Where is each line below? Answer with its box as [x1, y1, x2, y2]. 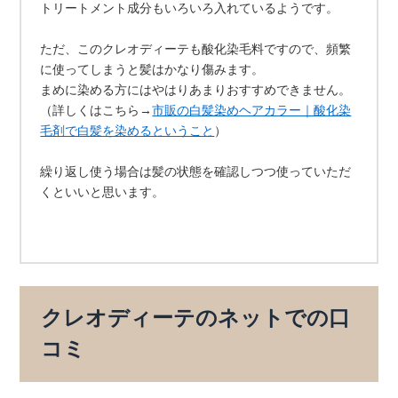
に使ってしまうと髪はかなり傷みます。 [40, 62, 265, 77]
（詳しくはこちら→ [40, 103, 153, 118]
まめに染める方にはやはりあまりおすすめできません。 [40, 83, 352, 98]
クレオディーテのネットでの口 [41, 306, 351, 330]
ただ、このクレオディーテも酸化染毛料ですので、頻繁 [40, 42, 352, 57]
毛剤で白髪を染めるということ [40, 123, 215, 139]
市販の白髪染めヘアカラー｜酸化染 [152, 103, 352, 118]
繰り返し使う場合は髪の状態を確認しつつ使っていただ [40, 164, 352, 179]
